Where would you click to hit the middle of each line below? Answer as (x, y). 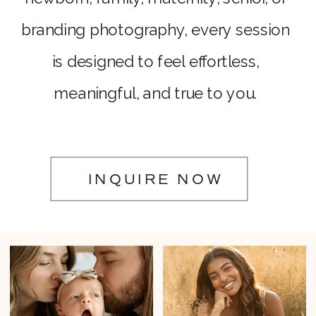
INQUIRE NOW (156, 180)
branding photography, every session (156, 30)
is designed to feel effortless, (156, 62)
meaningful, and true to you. (156, 93)
